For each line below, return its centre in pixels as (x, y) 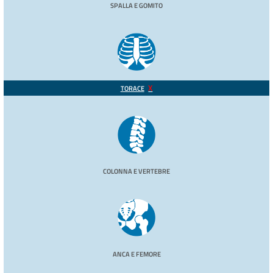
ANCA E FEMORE (136, 254)
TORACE (132, 88)
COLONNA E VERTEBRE (136, 171)
